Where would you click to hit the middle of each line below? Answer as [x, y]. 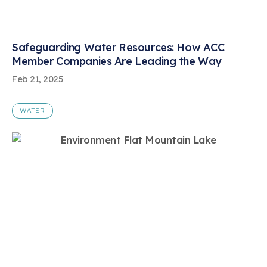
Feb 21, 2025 [38, 79]
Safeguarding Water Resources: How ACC [118, 47]
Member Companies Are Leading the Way [117, 61]
